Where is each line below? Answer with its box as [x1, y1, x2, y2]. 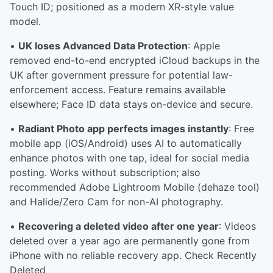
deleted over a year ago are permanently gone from [10, 235, 250, 247]
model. [10, 15, 41, 27]
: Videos [219, 220, 256, 232]
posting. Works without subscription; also [10, 166, 200, 179]
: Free [229, 122, 254, 135]
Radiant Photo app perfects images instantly [18, 122, 229, 135]
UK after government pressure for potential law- [10, 69, 233, 81]
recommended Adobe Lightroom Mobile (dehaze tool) [10, 181, 260, 193]
